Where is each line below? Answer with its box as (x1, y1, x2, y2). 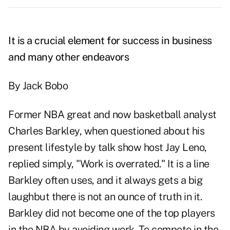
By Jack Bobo (8, 80, 68, 92)
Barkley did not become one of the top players (8, 207, 215, 220)
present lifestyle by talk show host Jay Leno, (8, 141, 207, 154)
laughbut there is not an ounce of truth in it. (8, 190, 202, 203)
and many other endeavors (8, 51, 129, 64)
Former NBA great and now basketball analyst (8, 108, 217, 121)
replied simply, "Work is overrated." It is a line (8, 158, 209, 170)
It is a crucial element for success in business (8, 34, 212, 47)
